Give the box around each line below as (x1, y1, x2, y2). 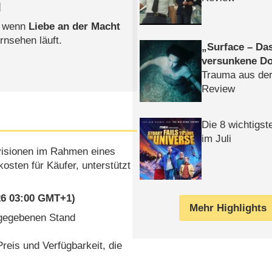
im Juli (202, 132, 232, 144)
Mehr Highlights (189, 202, 267, 214)
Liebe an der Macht (28, 21, 120, 33)
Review (202, 83, 236, 95)
